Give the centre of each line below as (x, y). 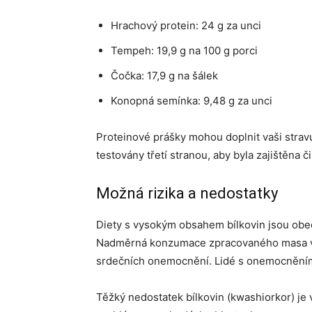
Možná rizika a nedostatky (187, 193)
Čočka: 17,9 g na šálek (164, 76)
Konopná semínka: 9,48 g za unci (192, 101)
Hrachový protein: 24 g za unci (186, 25)
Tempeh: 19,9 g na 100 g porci (184, 50)
